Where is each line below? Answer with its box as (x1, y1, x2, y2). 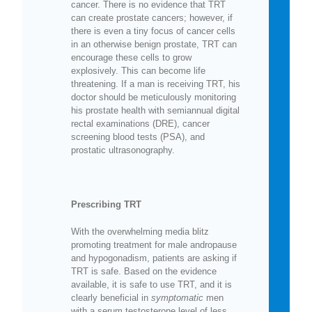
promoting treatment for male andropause (71, 239, 237, 250)
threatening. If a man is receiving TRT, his (71, 78, 240, 89)
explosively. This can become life (71, 65, 205, 76)
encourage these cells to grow (71, 52, 192, 63)
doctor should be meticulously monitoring (71, 91, 236, 102)
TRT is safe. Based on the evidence (71, 265, 217, 276)
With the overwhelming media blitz (71, 226, 209, 237)
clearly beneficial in (71, 292, 151, 303)
